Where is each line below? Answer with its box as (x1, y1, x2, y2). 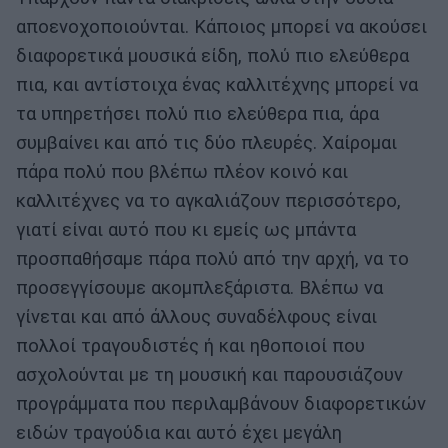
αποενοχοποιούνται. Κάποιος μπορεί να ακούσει (16, 15, 427, 38)
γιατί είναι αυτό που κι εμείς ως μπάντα (16, 218, 356, 241)
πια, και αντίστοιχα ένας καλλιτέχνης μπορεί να (16, 73, 418, 96)
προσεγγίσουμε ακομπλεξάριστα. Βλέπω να (16, 276, 383, 299)
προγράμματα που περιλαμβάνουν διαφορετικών (16, 392, 426, 415)
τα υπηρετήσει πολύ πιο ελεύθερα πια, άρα (16, 102, 379, 125)
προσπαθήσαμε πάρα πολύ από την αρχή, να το (16, 247, 409, 270)
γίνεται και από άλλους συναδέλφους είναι (16, 305, 377, 328)
